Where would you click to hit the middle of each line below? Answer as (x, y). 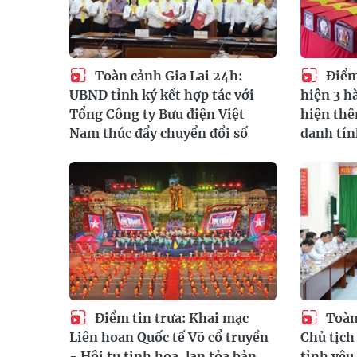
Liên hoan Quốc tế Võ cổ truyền (169, 337)
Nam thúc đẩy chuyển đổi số (159, 133)
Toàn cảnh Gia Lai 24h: (167, 75)
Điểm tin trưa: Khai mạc (170, 318)
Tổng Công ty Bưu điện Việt (157, 114)
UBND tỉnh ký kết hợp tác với (162, 95)
